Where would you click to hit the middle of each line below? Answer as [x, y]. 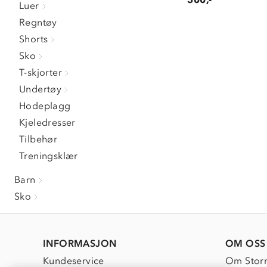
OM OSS [246, 243]
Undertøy [41, 89]
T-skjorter [41, 72]
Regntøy [38, 22]
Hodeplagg [45, 106]
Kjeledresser [47, 122]
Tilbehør [38, 139]
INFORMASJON [80, 243]
